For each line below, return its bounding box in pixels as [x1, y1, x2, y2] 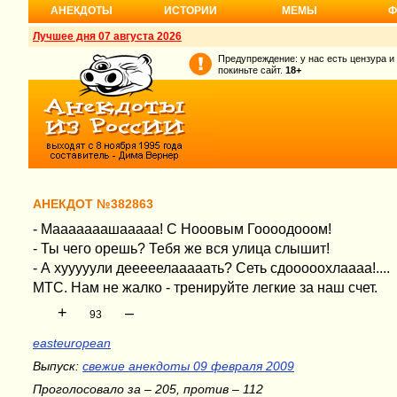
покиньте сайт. [218, 65, 283, 75]
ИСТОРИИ [164, 4, 217, 17]
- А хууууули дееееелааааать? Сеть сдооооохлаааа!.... [33, 261, 390, 276]
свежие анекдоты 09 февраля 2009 [82, 359, 294, 373]
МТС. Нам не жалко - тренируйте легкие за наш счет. [33, 280, 378, 295]
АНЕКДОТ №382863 [33, 198, 153, 211]
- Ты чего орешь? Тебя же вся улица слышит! [33, 241, 330, 256]
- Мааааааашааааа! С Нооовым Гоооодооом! [33, 222, 331, 237]
